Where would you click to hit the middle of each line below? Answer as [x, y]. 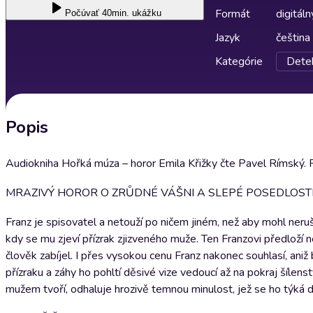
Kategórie [239, 61]
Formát [233, 14]
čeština [293, 38]
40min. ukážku [132, 13]
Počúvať [82, 13]
